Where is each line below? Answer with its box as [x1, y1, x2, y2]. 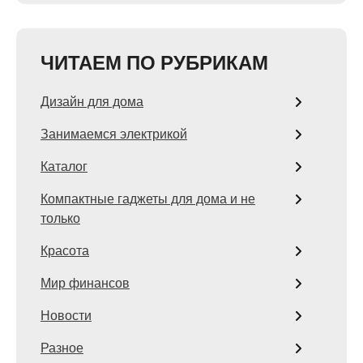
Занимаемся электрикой [41, 125, 187, 143]
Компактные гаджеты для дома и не [41, 190, 255, 208]
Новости [41, 306, 92, 325]
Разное [41, 339, 83, 357]
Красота [41, 241, 89, 260]
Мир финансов [41, 274, 130, 293]
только [41, 209, 80, 228]
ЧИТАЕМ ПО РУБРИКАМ [41, 49, 268, 76]
